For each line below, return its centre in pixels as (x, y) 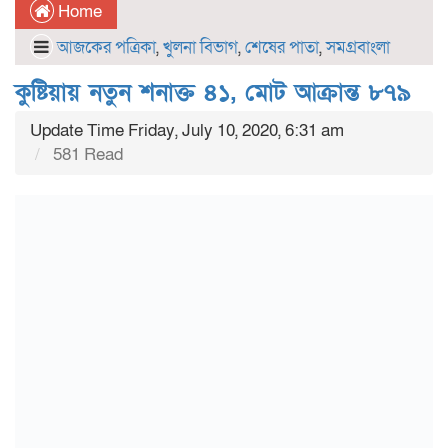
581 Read (86, 154)
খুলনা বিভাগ (200, 47)
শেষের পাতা (282, 47)
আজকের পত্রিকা (106, 47)
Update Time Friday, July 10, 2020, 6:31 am (187, 130)
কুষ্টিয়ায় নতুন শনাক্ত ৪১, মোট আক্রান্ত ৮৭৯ (213, 92)
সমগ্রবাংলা (358, 47)
